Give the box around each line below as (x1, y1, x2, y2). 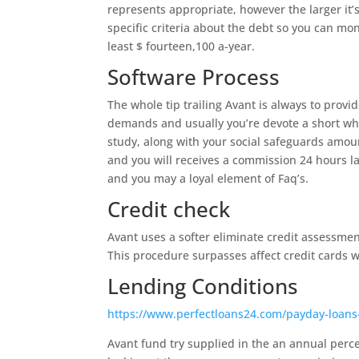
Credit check (107, 195, 231, 224)
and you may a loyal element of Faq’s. (107, 171, 309, 186)
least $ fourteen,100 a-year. (107, 38, 256, 54)
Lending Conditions (107, 272, 299, 301)
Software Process (107, 63, 280, 91)
